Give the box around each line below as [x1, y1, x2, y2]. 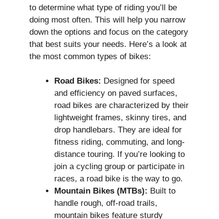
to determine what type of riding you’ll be [29, 2, 177, 12]
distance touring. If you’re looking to [54, 150, 185, 159]
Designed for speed [101, 76, 175, 86]
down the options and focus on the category [29, 27, 188, 37]
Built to [148, 186, 175, 196]
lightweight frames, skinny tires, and [54, 113, 186, 123]
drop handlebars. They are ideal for [54, 125, 182, 135]
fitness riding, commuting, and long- [54, 137, 185, 147]
